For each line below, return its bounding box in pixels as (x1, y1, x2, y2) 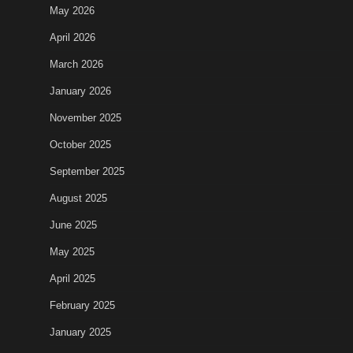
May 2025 (50, 245, 95, 258)
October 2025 (50, 138, 111, 150)
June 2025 (50, 218, 97, 231)
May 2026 (50, 4, 95, 17)
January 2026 (50, 84, 111, 97)
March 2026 (50, 58, 103, 70)
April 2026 (50, 31, 95, 43)
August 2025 (50, 191, 107, 204)
